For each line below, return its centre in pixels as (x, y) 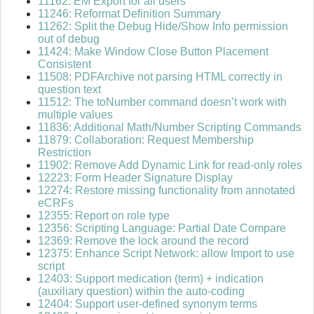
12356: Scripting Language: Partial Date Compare (162, 228)
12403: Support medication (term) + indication (151, 279)
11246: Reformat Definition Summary (129, 14)
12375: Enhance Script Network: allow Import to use (166, 254)
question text (69, 90)
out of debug (69, 39)
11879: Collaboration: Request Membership (146, 140)
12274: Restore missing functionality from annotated (166, 191)
